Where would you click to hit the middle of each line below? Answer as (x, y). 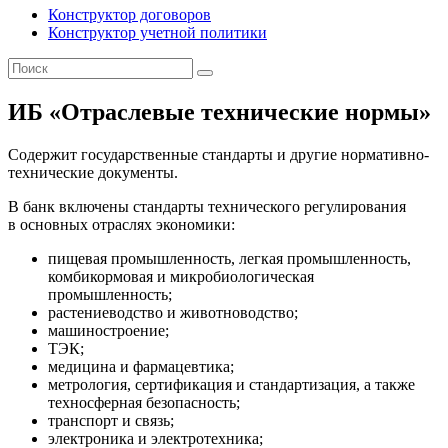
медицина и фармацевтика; (141, 366)
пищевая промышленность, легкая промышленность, (229, 258)
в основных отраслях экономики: (121, 224)
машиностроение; (108, 330)
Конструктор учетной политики (157, 32)
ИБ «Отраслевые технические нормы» (219, 111)
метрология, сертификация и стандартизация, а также (231, 384)
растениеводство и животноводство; (173, 312)
